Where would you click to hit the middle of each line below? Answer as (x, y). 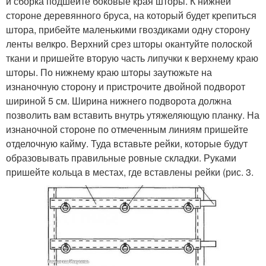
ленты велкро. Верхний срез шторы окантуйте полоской (129, 43)
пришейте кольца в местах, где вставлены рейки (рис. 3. (130, 172)
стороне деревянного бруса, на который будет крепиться (131, 15)
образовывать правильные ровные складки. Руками (121, 157)
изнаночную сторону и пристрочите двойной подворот (126, 86)
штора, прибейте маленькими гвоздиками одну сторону (128, 29)
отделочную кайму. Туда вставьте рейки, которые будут (127, 143)
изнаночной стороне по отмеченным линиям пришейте (127, 129)
